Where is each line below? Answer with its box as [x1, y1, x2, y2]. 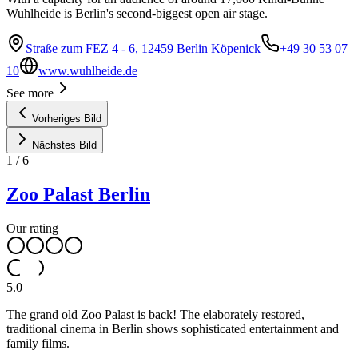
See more [6, 86, 54, 101]
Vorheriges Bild [32, 113, 101, 125]
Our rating [6, 221, 58, 235]
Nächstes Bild [32, 139, 97, 152]
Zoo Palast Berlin [6, 184, 150, 205]
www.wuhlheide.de [38, 64, 137, 78]
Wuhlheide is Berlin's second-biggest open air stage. [6, 6, 268, 21]
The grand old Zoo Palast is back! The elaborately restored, [6, 308, 304, 321]
